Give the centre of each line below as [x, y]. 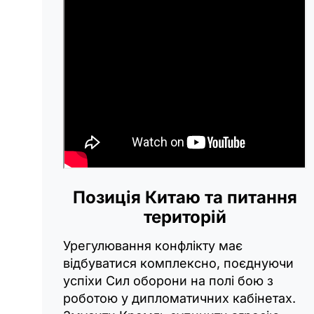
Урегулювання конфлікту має [153, 245]
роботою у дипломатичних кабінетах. [179, 298]
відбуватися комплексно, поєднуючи [178, 263]
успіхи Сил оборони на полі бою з [168, 280]
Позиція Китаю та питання [185, 197]
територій [185, 217]
